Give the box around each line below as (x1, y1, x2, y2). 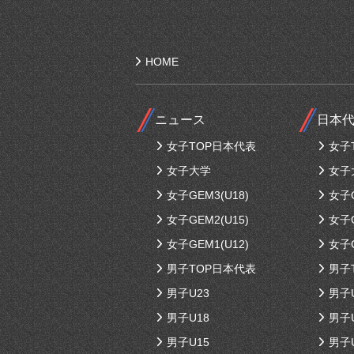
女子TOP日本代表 (167, 140, 256, 153)
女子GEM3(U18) (167, 189, 249, 201)
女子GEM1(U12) (167, 238, 249, 250)
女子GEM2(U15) (167, 213, 249, 226)
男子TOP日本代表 (167, 262, 256, 275)
